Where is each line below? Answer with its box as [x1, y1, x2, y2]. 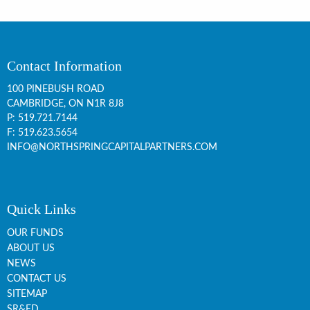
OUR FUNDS [7, 228, 64, 238]
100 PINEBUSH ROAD [7, 84, 104, 94]
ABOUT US [7, 243, 55, 253]
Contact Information [7, 57, 122, 73]
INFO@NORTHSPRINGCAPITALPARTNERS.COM [7, 142, 217, 152]
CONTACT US [7, 273, 66, 284]
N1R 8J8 [84, 98, 124, 109]
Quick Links [7, 201, 76, 217]
